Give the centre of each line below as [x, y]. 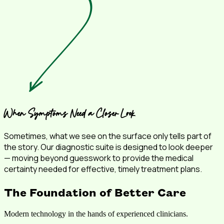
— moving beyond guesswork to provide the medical [99, 158]
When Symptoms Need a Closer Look [69, 113]
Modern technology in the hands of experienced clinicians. [96, 214]
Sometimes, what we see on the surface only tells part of [108, 136]
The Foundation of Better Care [95, 192]
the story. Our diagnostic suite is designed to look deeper [108, 147]
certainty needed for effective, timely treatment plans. [103, 169]
